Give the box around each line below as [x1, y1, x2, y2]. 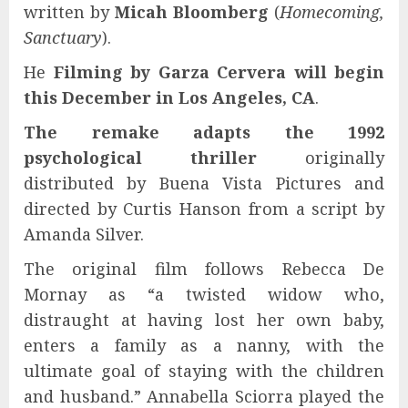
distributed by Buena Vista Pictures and [24, 171, 384, 194]
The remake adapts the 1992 [24, 120, 384, 143]
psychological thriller [24, 146, 257, 168]
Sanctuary [24, 25, 102, 48]
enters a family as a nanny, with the [24, 333, 384, 356]
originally [257, 146, 384, 168]
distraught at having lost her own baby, [24, 308, 384, 331]
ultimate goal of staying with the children [24, 359, 384, 382]
